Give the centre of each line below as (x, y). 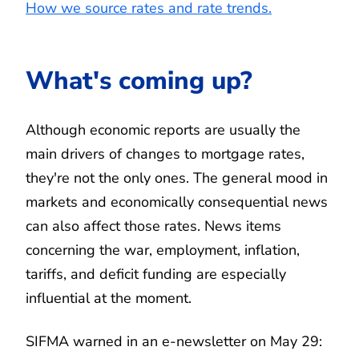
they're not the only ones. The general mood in (177, 177)
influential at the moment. (109, 298)
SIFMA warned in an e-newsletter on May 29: (174, 341)
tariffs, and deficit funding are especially (156, 274)
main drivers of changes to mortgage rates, (165, 153)
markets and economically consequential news (177, 202)
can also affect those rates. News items (153, 226)
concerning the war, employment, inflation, (163, 250)
